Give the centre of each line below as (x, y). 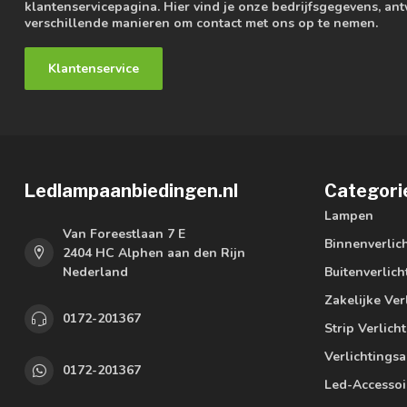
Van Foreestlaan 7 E (124, 233)
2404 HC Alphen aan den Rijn (154, 253)
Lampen (349, 215)
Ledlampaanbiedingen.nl (131, 190)
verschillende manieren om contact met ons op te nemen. (201, 23)
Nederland (95, 272)
